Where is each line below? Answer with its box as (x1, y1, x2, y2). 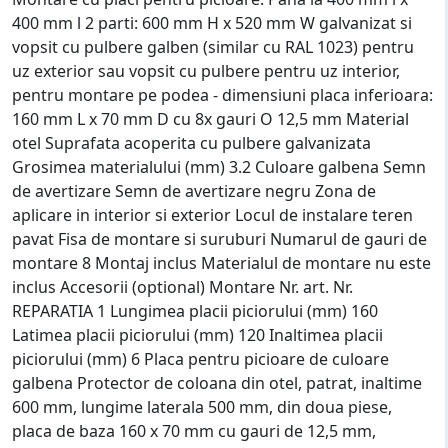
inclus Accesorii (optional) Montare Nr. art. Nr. (12, 275, 353, 298)
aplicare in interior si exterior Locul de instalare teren (12, 203, 413, 226)
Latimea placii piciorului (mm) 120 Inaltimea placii (12, 323, 383, 346)
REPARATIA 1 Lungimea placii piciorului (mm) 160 (12, 299, 378, 322)
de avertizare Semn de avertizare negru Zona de (12, 179, 376, 202)
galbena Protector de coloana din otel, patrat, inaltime (12, 371, 422, 394)
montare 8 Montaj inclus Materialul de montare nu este (12, 251, 431, 274)
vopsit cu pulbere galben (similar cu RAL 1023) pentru (12, 35, 414, 58)
